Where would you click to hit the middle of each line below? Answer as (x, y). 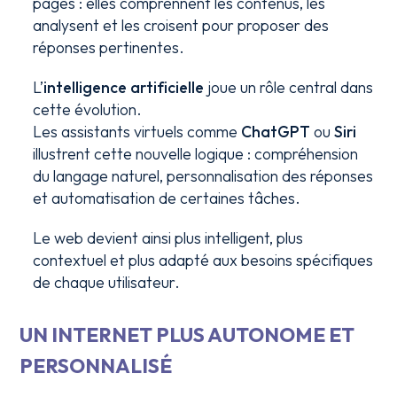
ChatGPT (276, 132)
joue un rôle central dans (289, 87)
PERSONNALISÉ (96, 366)
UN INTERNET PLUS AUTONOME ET (187, 335)
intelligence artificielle (124, 87)
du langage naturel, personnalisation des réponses (203, 176)
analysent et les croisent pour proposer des (181, 25)
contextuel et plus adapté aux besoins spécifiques (203, 260)
